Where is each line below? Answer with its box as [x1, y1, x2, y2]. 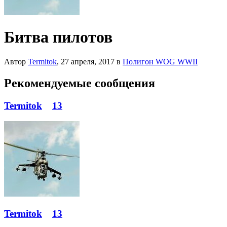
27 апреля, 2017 [61, 57, 115, 66]
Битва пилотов [4, 27, 112, 46]
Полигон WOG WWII [123, 57, 198, 66]
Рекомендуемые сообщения [4, 77, 155, 90]
